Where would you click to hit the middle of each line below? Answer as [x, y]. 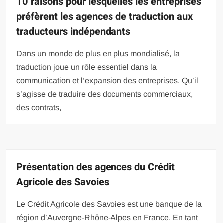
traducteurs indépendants [74, 31]
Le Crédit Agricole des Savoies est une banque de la [109, 204]
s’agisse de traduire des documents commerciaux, [105, 94]
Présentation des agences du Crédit [96, 167]
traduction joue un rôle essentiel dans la [87, 67]
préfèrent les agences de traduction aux [105, 16]
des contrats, [39, 107]
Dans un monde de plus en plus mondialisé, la [98, 53]
